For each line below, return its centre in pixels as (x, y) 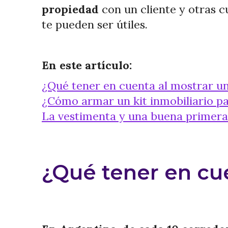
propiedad (70, 9)
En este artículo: (87, 65)
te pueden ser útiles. (95, 24)
